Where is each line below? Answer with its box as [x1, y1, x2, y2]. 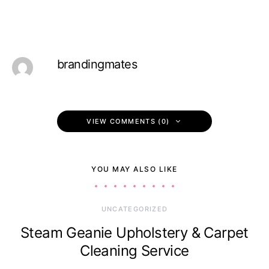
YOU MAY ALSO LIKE [91, 165, 178, 174]
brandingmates [56, 57, 138, 71]
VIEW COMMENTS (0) [86, 117, 170, 125]
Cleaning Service [80, 242, 189, 259]
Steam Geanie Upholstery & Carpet [20, 224, 249, 241]
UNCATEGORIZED [101, 205, 168, 213]
